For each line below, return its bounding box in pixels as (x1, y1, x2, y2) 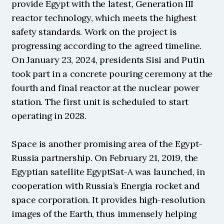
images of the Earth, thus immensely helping (11, 208, 196, 219)
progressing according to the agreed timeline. (11, 40, 201, 51)
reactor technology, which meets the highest (11, 12, 196, 23)
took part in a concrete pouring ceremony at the (11, 68, 213, 79)
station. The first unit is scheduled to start (11, 96, 188, 107)
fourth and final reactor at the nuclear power (11, 82, 199, 93)
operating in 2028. (11, 110, 86, 121)
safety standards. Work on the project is (11, 26, 177, 37)
